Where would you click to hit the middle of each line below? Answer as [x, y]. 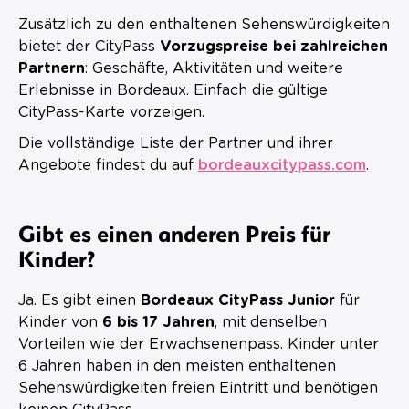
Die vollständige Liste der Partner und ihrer [176, 143]
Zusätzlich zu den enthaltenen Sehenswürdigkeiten [204, 24]
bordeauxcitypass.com [282, 165]
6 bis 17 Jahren [158, 322]
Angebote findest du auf [108, 165]
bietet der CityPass [89, 46]
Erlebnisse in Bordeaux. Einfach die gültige [173, 90]
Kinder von [60, 322]
